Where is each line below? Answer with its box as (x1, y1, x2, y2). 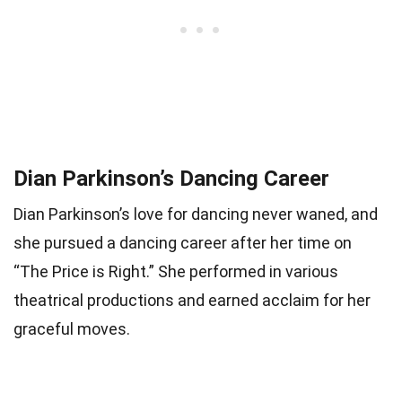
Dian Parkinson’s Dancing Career (13, 165, 329, 191)
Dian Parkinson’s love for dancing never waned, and (13, 204, 378, 223)
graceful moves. (13, 319, 130, 338)
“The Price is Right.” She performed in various (13, 261, 338, 281)
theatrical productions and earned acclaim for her (13, 290, 371, 310)
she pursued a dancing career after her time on (13, 232, 352, 252)
